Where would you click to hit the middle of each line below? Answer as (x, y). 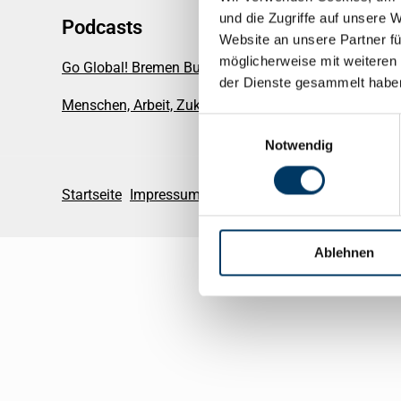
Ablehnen (344, 252)
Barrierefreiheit (255, 195)
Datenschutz (349, 195)
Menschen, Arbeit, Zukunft (144, 105)
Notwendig (299, 145)
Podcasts (102, 27)
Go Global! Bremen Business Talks (170, 68)
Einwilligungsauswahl (260, 124)
